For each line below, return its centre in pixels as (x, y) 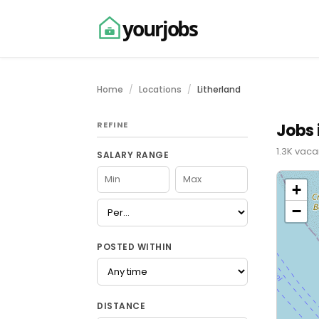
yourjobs (160, 28)
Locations (160, 89)
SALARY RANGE (133, 155)
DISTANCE (121, 306)
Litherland (219, 89)
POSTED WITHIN (135, 247)
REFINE (113, 125)
